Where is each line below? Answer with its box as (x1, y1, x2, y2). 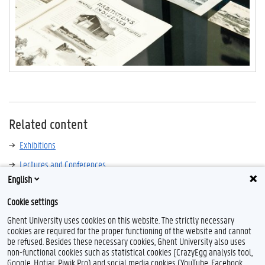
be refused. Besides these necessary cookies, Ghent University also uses (7, 235, 245, 247)
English (8, 172, 32, 185)
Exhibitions (20, 138, 56, 151)
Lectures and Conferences (20, 158, 106, 171)
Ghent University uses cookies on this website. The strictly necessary (7, 214, 234, 226)
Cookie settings (7, 195, 58, 208)
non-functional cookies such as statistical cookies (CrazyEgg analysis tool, (7, 245, 253, 258)
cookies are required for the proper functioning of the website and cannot (7, 224, 251, 237)
